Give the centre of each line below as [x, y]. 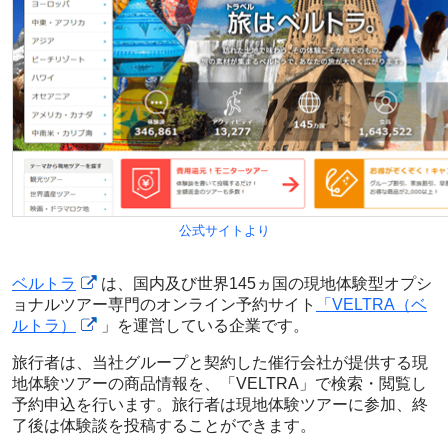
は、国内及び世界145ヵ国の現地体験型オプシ [266, 283]
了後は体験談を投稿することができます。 [164, 425]
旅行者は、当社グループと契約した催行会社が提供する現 [220, 362]
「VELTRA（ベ [371, 304]
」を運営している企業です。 [205, 325]
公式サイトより [224, 230]
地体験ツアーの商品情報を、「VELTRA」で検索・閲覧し [219, 383]
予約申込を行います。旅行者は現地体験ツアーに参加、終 [220, 404]
